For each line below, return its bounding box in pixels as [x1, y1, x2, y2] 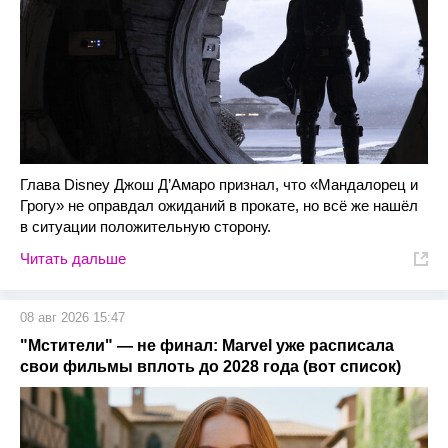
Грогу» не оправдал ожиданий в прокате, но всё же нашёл [20, 197, 418, 214]
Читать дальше [20, 250, 126, 267]
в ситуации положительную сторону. [20, 218, 271, 235]
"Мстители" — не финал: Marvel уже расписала [20, 337, 394, 354]
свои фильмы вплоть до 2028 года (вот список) [20, 358, 401, 375]
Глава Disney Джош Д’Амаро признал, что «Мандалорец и [20, 176, 418, 193]
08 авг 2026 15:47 [20, 310, 125, 325]
